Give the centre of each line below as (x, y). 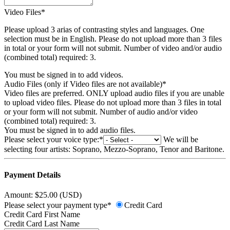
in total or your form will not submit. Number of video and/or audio (113, 48)
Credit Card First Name (42, 214)
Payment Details (32, 175)
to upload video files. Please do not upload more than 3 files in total (113, 103)
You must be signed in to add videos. (64, 75)
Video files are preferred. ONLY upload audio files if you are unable (114, 93)
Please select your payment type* (58, 205)
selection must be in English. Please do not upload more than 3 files (113, 39)
